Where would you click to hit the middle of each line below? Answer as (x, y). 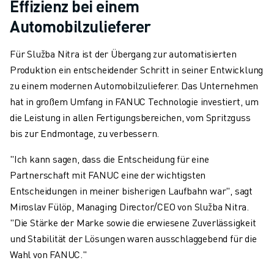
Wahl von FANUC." (48, 254)
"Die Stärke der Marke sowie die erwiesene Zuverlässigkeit (133, 223)
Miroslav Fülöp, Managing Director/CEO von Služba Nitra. (129, 207)
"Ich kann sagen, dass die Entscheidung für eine (109, 159)
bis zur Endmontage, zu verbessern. (85, 133)
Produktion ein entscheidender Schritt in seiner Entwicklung (137, 70)
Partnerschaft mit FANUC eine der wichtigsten (108, 175)
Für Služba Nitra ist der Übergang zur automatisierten (123, 54)
